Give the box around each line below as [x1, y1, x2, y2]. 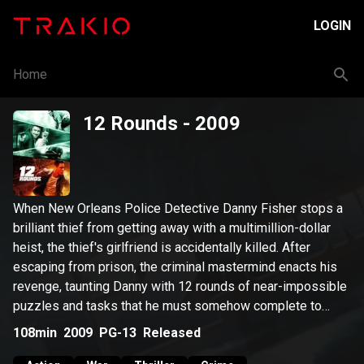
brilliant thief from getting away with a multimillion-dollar [13, 220, 331, 236]
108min [13, 324, 57, 340]
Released [143, 324, 201, 340]
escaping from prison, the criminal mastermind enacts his [13, 259, 337, 275]
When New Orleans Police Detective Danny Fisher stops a [13, 201, 343, 216]
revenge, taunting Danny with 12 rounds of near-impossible [13, 279, 347, 294]
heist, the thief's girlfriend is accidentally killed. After [13, 240, 310, 255]
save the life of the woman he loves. [13, 318, 219, 333]
